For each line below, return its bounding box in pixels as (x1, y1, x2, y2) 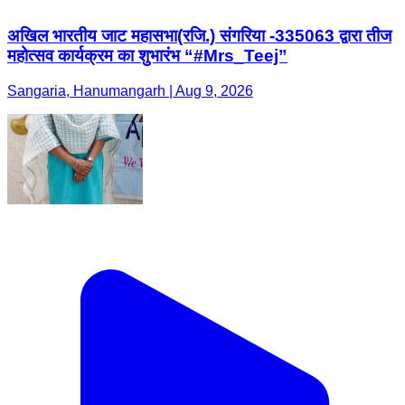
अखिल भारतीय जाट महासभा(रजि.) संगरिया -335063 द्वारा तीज (7, 25, 391, 45)
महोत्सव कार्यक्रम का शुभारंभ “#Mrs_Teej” (7, 45, 287, 65)
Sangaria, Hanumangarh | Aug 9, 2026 (7, 82, 253, 99)
